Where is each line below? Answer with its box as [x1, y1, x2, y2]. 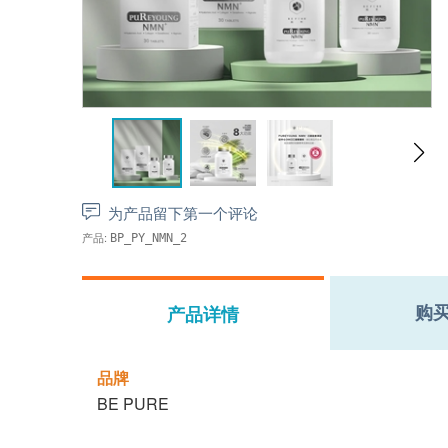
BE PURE [97, 392, 169, 415]
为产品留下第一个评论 [108, 202, 258, 223]
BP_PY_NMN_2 [110, 231, 187, 245]
